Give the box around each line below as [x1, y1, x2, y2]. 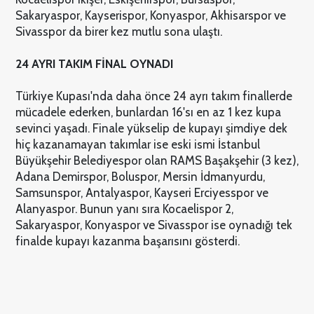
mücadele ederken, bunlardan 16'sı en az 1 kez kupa [15, 105, 281, 120]
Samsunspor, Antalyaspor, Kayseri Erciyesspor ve [15, 186, 268, 200]
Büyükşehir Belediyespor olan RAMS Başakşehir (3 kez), [15, 153, 299, 168]
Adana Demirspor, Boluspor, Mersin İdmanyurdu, [15, 170, 265, 184]
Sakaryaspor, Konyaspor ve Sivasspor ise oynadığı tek [15, 218, 292, 233]
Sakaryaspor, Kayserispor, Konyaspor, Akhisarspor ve [15, 8, 286, 23]
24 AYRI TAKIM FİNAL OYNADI [15, 57, 173, 71]
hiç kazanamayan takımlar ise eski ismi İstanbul [15, 137, 260, 152]
